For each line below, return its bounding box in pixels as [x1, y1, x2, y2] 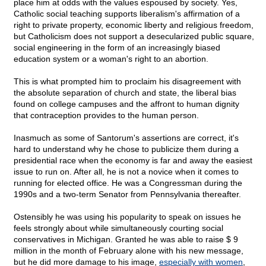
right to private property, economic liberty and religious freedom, [14, 20, 254, 30]
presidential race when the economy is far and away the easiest [14, 156, 252, 166]
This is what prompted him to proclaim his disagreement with [14, 77, 241, 87]
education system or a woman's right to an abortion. [14, 54, 208, 64]
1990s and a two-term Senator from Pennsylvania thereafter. [14, 189, 241, 199]
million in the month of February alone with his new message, [14, 246, 243, 256]
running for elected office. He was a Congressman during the [14, 178, 242, 188]
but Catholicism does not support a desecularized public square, [14, 31, 254, 42]
